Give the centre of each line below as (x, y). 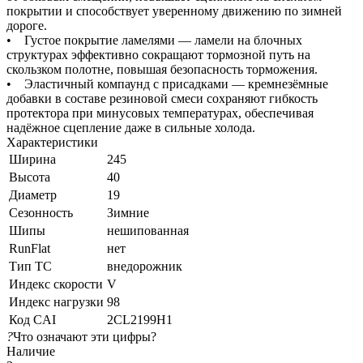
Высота (30, 177)
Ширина (32, 159)
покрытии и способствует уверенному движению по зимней (174, 11)
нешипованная (148, 230)
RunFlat (30, 248)
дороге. (27, 25)
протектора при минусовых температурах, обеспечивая (160, 113)
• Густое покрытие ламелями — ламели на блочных (154, 40)
